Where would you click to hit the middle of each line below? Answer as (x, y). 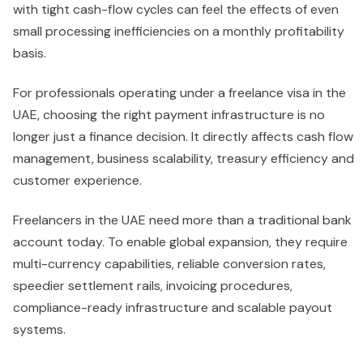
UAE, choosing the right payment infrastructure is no (169, 115)
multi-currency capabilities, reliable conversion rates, (169, 264)
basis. (31, 53)
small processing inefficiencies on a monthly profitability (179, 32)
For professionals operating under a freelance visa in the (179, 93)
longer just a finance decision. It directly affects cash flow (183, 137)
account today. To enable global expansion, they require (180, 242)
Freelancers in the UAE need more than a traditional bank (182, 220)
